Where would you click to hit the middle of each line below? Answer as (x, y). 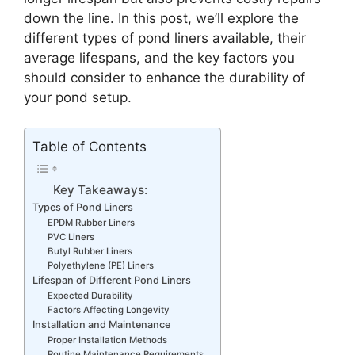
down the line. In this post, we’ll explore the (161, 18)
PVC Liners (71, 237)
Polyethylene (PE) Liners (101, 265)
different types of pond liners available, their (165, 38)
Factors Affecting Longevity (109, 309)
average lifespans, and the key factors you (159, 57)
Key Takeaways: (100, 189)
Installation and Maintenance (101, 324)
